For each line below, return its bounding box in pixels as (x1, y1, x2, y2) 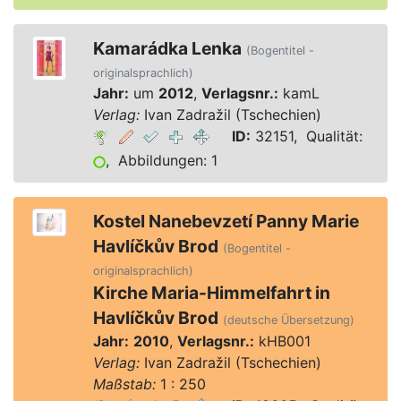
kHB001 (253, 332, 311, 350)
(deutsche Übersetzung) (222, 313, 354, 327)
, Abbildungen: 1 (105, 151, 218, 169)
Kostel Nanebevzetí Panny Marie (92, 210, 359, 232)
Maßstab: (92, 375, 156, 393)
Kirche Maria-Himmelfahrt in (92, 282, 330, 303)
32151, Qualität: (250, 127, 363, 145)
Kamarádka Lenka (92, 38, 242, 59)
